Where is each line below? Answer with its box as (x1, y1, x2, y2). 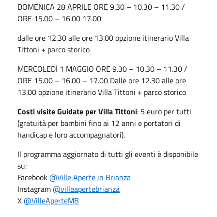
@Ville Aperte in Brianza (49, 171, 131, 183)
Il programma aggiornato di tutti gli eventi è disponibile (17, 148, 198, 160)
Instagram (17, 183, 53, 195)
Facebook (17, 171, 49, 183)
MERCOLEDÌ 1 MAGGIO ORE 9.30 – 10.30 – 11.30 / (17, 62, 187, 75)
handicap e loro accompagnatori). (17, 128, 125, 140)
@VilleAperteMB (24, 194, 79, 206)
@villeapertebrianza (53, 183, 120, 195)
